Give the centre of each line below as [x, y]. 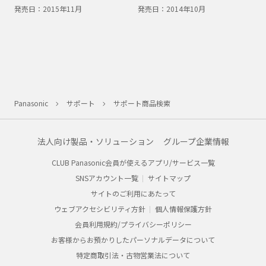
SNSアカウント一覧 [107, 178]
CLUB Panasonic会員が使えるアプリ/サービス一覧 [133, 162]
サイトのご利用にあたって [133, 193]
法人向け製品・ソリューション [95, 141]
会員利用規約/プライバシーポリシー [133, 224]
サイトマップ [169, 178]
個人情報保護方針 [183, 208]
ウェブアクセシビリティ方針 [100, 208]
